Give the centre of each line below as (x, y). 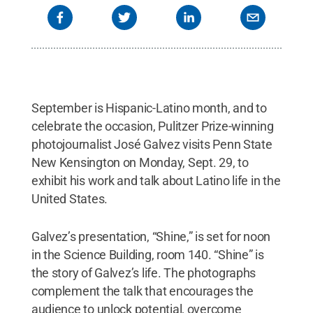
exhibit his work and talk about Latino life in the (156, 181)
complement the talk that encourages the (142, 291)
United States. (70, 199)
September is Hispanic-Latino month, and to (149, 108)
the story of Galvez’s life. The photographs (144, 273)
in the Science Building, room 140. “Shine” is (147, 255)
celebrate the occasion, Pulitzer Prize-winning (152, 126)
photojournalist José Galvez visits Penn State (152, 144)
